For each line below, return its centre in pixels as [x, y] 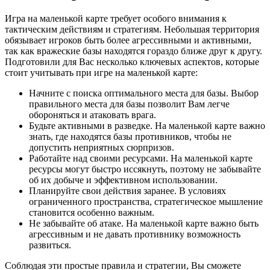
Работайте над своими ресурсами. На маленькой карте [141, 158]
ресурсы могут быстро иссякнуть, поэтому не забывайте [145, 169]
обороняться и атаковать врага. [93, 115]
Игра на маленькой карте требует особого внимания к [116, 18]
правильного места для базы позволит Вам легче [129, 104]
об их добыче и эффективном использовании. [123, 180]
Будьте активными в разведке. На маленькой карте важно [147, 125]
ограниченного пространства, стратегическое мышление [146, 201]
